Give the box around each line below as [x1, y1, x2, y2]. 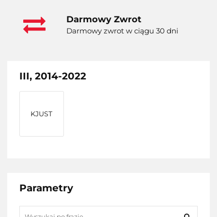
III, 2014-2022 [19, 70, 86, 82]
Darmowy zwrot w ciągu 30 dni [66, 26, 178, 36]
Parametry [19, 182, 73, 194]
